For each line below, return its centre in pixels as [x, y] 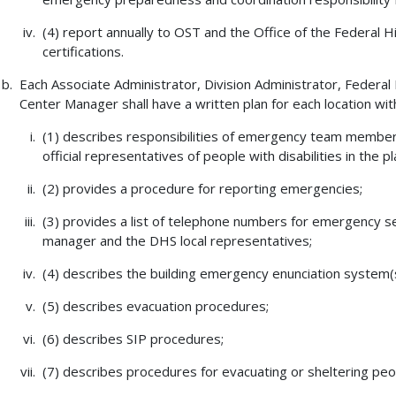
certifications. [83, 52]
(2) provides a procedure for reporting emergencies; [202, 189]
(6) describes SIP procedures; [133, 339]
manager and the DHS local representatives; [177, 241]
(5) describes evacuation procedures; [155, 306]
